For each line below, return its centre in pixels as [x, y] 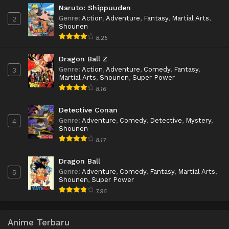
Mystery [198, 120]
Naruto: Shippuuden [95, 7]
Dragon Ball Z [83, 59]
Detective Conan [88, 110]
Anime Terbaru [39, 222]
